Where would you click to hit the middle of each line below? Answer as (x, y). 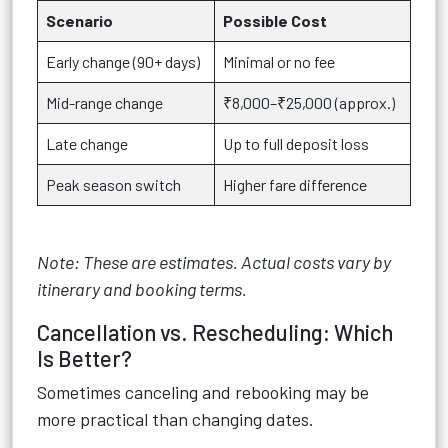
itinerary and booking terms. (142, 289)
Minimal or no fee (279, 61)
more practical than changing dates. (175, 419)
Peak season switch (113, 184)
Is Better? (84, 358)
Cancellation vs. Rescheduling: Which (215, 332)
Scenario (79, 20)
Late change (87, 143)
